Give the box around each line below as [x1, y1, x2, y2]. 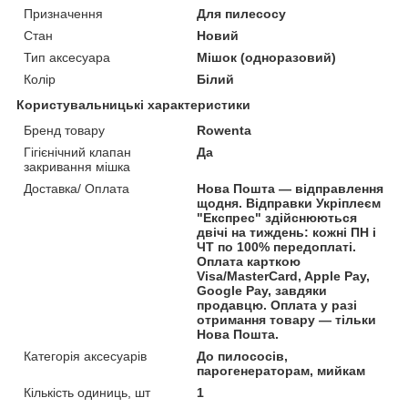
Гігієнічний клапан [24, 144, 131, 159]
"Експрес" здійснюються [197, 209, 358, 225]
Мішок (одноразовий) [197, 49, 337, 65]
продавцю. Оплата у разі [197, 297, 358, 312]
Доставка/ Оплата [24, 180, 129, 196]
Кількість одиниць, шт [24, 384, 150, 400]
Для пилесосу [197, 5, 287, 21]
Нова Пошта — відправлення [197, 180, 384, 196]
